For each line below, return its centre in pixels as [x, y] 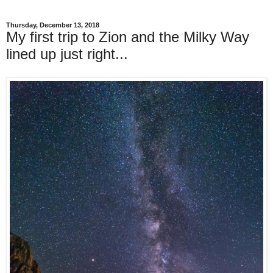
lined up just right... [67, 54]
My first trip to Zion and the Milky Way [128, 37]
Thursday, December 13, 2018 [53, 25]
